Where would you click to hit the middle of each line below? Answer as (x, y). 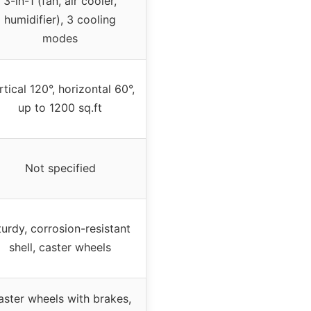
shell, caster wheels (60, 247)
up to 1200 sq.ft (60, 108)
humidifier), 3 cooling (60, 20)
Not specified (60, 168)
